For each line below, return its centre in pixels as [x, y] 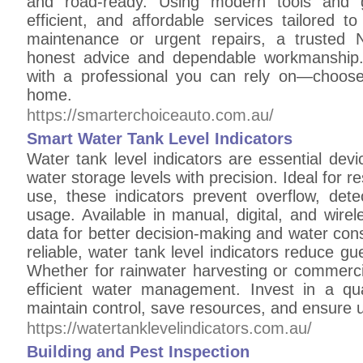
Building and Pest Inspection [138, 352]
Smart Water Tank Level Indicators [160, 139]
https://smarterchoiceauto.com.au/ [150, 115]
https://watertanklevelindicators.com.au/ [169, 328]
